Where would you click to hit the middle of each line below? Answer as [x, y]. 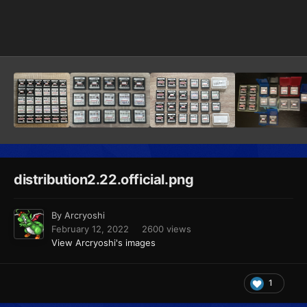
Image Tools [251, 32]
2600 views [167, 229]
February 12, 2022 [90, 229]
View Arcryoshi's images [103, 243]
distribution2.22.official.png [104, 180]
